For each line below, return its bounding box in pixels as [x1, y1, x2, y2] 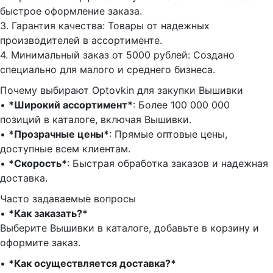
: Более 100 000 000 [133, 98, 230, 111]
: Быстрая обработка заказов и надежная [67, 157, 268, 169]
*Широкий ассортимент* [9, 98, 133, 111]
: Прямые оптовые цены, [109, 127, 227, 140]
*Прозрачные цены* [9, 127, 109, 140]
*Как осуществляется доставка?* [9, 257, 176, 269]
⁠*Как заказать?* [9, 207, 88, 219]
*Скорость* [9, 157, 67, 169]
